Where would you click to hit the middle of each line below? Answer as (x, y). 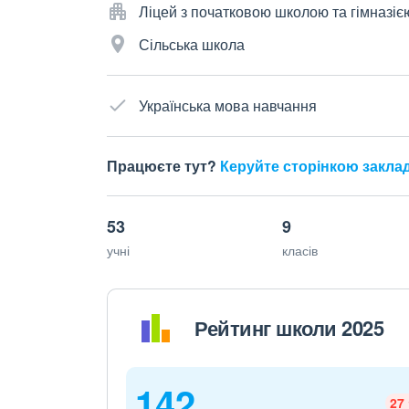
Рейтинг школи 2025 (289, 328)
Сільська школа (192, 44)
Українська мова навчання (228, 105)
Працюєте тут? (163, 165)
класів (299, 250)
